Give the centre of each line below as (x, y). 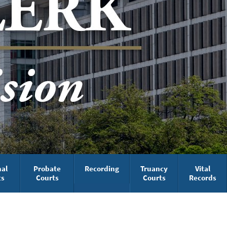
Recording (102, 168)
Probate (47, 168)
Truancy (154, 168)
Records (203, 178)
